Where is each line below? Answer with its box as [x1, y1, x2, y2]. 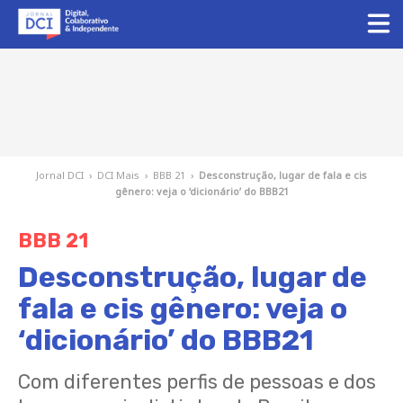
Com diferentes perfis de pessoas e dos [18, 370, 376, 394]
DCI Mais [97, 168, 139, 182]
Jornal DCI [36, 168, 84, 182]
